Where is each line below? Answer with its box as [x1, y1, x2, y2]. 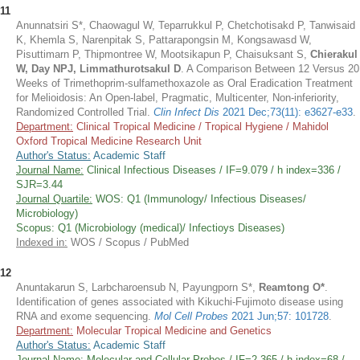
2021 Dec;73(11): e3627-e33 [219, 106, 353, 118]
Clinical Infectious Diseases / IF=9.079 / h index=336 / [84, 164, 341, 176]
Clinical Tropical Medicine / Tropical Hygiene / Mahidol [73, 121, 329, 133]
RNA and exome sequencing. [16, 310, 151, 322]
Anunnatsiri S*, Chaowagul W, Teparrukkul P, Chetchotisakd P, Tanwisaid [16, 19, 355, 31]
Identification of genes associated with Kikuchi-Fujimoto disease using [16, 296, 343, 308]
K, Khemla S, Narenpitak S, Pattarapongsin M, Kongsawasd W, [16, 34, 312, 46]
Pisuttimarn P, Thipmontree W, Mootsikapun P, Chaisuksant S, [16, 48, 310, 60]
